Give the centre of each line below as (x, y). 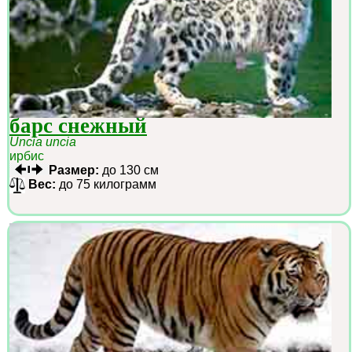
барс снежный (78, 126)
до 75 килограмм (106, 185)
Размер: (74, 170)
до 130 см (129, 170)
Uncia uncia (43, 142)
